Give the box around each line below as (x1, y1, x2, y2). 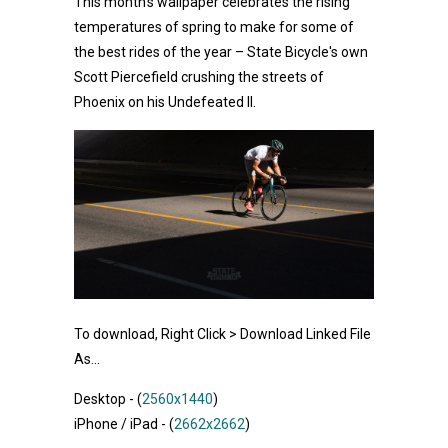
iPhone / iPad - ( (74, 415, 174, 432)
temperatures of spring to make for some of (74, 18, 354, 35)
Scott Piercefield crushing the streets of (74, 68, 324, 85)
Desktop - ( (74, 390, 142, 407)
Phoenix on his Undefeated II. (74, 93, 256, 110)
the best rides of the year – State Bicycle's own (74, 43, 368, 60)
